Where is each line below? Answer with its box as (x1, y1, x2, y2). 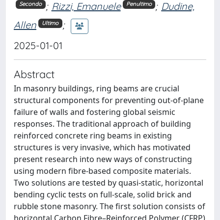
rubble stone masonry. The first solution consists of (14, 200, 205, 212)
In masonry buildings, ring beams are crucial (14, 82, 179, 94)
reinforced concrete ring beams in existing (14, 130, 172, 141)
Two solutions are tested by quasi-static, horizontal (14, 177, 203, 188)
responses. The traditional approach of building (14, 118, 191, 129)
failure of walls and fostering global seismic (14, 106, 175, 117)
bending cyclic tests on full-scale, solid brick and (14, 189, 192, 200)
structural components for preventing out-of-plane (14, 94, 204, 106)
